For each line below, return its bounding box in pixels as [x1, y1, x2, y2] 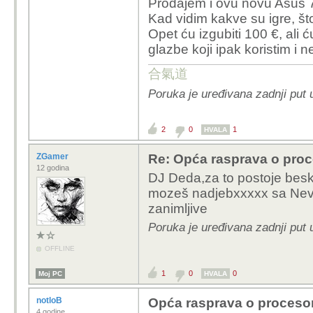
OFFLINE [45, 245, 75, 252]
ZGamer [36, 152, 71, 161]
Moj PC [38, 270, 62, 277]
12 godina [36, 163, 69, 172]
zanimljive [148, 201, 208, 216]
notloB [36, 296, 64, 305]
